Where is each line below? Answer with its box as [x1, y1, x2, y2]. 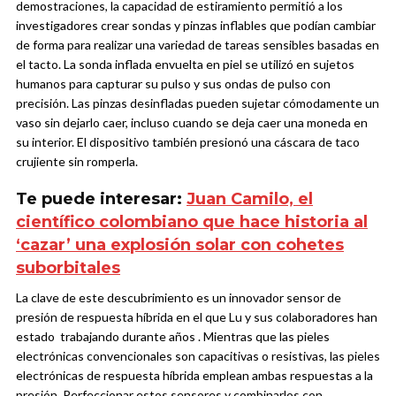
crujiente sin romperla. [16, 154, 138, 170]
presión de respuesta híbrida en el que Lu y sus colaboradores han [16, 309, 377, 325]
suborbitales [16, 258, 120, 278]
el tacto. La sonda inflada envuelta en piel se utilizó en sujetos [16, 57, 354, 72]
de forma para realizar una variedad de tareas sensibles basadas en [16, 37, 379, 53]
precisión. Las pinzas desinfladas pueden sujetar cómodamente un [16, 95, 379, 111]
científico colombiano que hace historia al [16, 212, 368, 232]
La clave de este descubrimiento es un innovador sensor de [16, 290, 341, 306]
